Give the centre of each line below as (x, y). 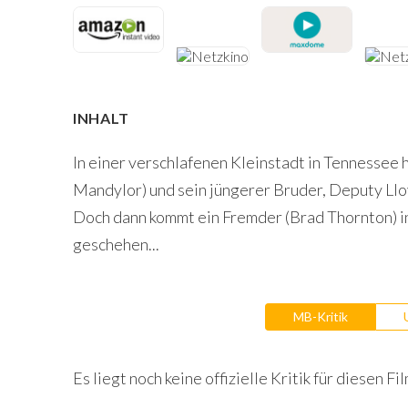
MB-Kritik (320, 316)
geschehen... (116, 244)
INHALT (101, 117)
